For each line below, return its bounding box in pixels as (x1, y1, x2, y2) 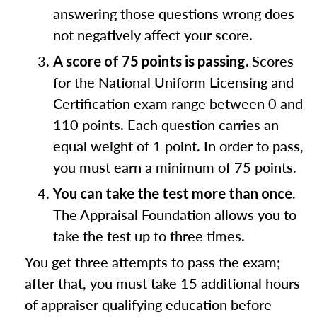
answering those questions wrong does (53, 4, 294, 23)
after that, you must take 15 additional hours (25, 273, 300, 293)
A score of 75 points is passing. (53, 52, 248, 69)
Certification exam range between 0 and (53, 93, 303, 113)
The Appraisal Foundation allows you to (53, 204, 296, 224)
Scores (248, 51, 294, 71)
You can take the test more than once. (53, 185, 295, 202)
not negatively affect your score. (53, 25, 253, 45)
